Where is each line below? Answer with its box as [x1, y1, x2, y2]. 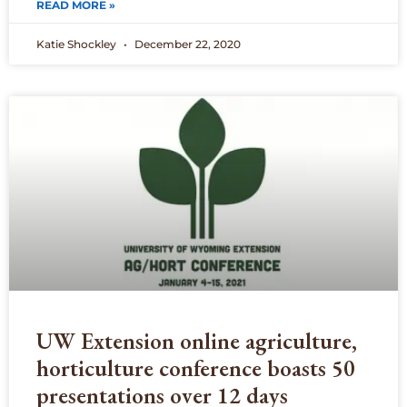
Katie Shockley [36, 37, 119, 52]
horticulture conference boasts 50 [36, 353, 355, 383]
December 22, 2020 [132, 37, 241, 52]
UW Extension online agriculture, [36, 326, 357, 356]
